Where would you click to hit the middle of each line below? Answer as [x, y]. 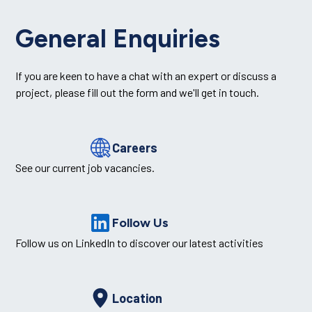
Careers [135, 147]
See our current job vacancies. [138, 167]
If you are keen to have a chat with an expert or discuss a [146, 76]
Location [137, 298]
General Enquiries [118, 39]
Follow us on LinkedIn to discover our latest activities [140, 243]
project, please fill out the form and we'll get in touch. [138, 92]
